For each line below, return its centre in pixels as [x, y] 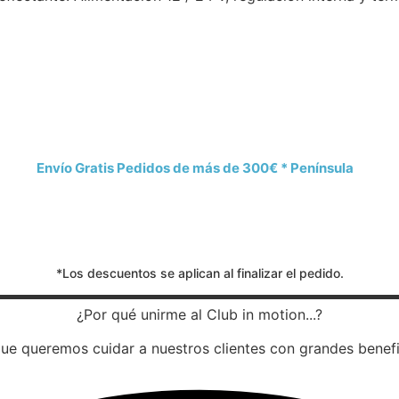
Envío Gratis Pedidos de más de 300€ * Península [195, 167]
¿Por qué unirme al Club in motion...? [199, 314]
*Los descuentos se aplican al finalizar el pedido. [199, 273]
